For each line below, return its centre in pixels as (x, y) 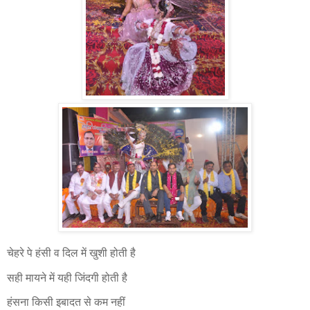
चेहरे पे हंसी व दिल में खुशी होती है (71, 253)
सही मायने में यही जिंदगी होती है (67, 277)
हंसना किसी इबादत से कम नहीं (66, 302)
